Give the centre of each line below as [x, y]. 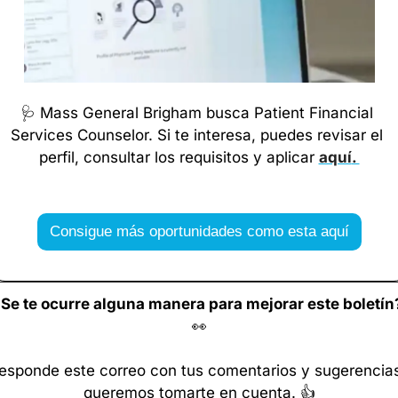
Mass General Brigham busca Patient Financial [204, 113]
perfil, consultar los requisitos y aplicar [179, 158]
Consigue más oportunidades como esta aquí [199, 232]
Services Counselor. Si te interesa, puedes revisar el [197, 135]
